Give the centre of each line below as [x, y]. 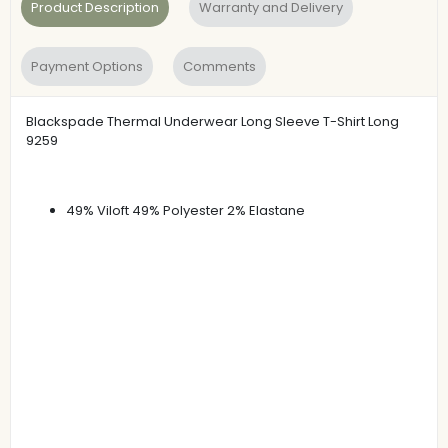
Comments [219, 66]
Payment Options [87, 66]
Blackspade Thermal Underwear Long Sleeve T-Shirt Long [212, 121]
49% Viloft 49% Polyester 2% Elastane [185, 210]
